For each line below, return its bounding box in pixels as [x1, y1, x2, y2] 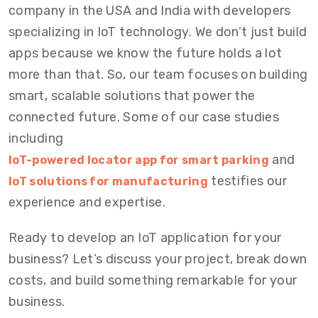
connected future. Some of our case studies [9, 109, 280, 125]
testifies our [207, 173, 287, 189]
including [9, 131, 64, 146]
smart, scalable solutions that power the [9, 88, 256, 104]
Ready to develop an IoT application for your [9, 230, 282, 246]
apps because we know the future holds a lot [9, 45, 283, 61]
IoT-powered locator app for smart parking [9, 153, 270, 167]
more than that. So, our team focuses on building [9, 67, 308, 82]
